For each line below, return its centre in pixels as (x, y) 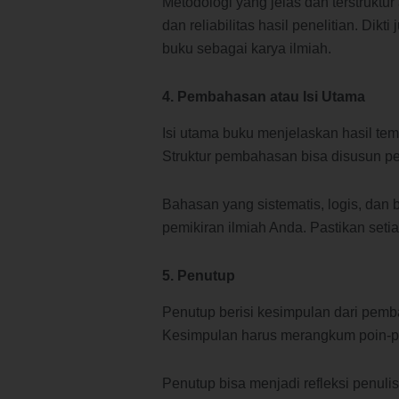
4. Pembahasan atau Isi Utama (264, 97)
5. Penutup (199, 276)
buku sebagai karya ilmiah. (247, 49)
